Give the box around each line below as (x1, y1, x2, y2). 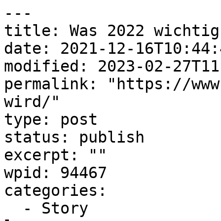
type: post (4, 110, 98, 128)
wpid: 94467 (4, 164, 107, 182)
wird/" (4, 93, 60, 110)
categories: (4, 182, 107, 199)
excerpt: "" (4, 146, 107, 164)
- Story (4, 199, 23, 217)
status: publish (4, 128, 145, 146)
